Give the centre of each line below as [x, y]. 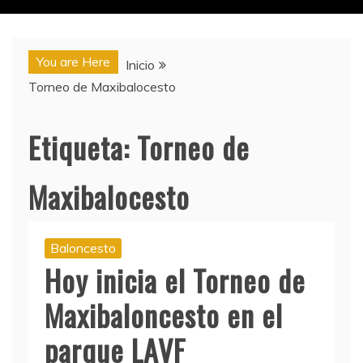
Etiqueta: [83, 147]
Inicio [140, 65]
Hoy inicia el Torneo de [175, 280]
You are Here [73, 62]
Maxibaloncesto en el [164, 315]
